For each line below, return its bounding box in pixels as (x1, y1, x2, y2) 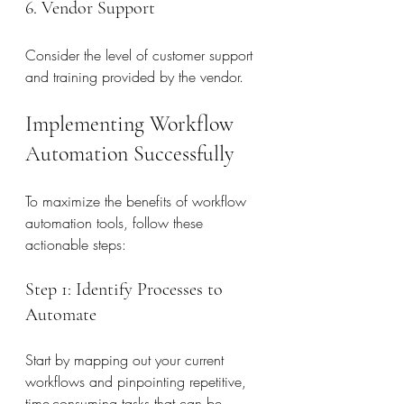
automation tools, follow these (25, 213, 207, 233)
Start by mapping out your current (25, 350, 228, 370)
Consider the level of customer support (25, 45, 257, 65)
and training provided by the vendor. (25, 67, 243, 87)
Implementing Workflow (25, 111, 239, 137)
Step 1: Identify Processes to (25, 279, 227, 300)
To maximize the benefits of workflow (25, 191, 251, 211)
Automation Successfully (25, 141, 234, 167)
